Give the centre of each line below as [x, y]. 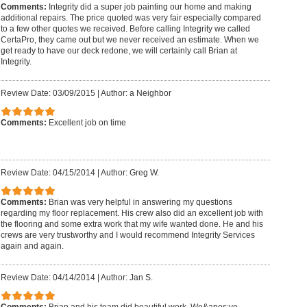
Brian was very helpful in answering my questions [140, 202]
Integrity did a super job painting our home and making [150, 7]
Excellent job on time [87, 122]
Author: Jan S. [126, 278]
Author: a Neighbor [136, 94]
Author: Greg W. [130, 173]
